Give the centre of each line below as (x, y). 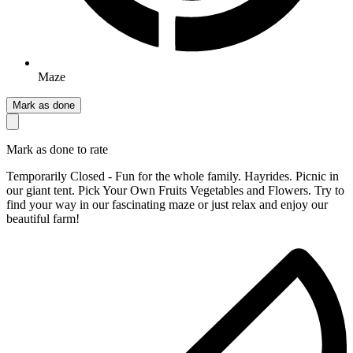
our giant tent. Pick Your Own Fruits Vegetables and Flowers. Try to (175, 190)
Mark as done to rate (57, 149)
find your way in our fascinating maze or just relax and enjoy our (167, 204)
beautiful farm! (43, 218)
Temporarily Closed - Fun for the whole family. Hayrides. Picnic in (173, 176)
